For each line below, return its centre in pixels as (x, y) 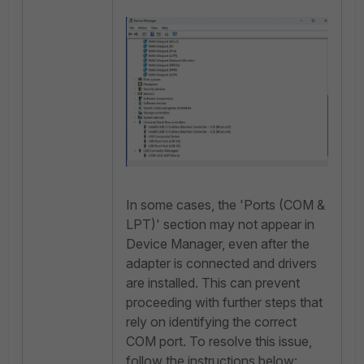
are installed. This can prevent (213, 282)
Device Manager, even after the (218, 243)
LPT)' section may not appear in (220, 224)
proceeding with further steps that (224, 302)
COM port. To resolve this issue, (219, 341)
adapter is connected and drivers (221, 263)
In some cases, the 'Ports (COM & (225, 204)
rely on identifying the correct (211, 321)
